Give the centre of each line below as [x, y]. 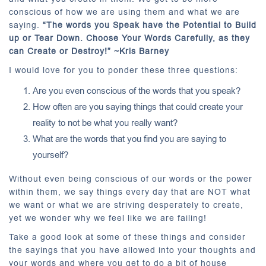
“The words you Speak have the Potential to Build [150, 25]
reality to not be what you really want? [105, 123]
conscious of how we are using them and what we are [124, 12]
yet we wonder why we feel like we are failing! [108, 218]
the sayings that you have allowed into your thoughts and [132, 250]
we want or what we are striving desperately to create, [126, 205]
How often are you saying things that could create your [138, 107]
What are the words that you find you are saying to [129, 139]
